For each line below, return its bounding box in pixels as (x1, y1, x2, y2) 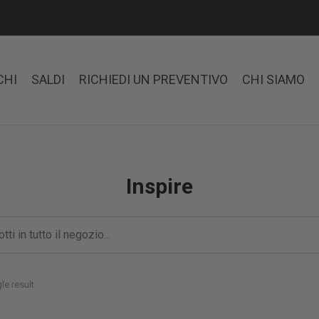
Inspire (126, 174, 193, 199)
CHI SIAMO (242, 72, 305, 88)
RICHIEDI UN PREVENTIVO (79, 72, 228, 88)
